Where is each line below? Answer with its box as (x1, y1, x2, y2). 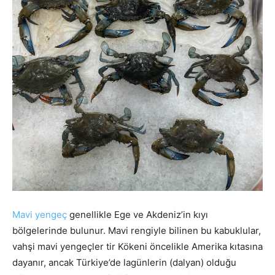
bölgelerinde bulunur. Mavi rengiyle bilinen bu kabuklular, (12, 225, 261, 236)
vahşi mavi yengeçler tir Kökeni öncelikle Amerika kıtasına (12, 241, 263, 252)
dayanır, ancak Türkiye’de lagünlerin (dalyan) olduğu (12, 257, 236, 268)
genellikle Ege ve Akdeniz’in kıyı (67, 209, 208, 220)
